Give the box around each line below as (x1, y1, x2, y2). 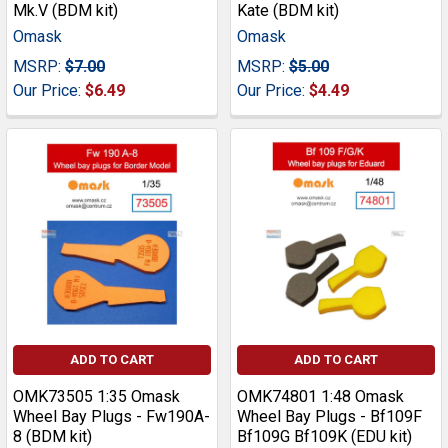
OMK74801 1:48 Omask (237, 387, 404, 407)
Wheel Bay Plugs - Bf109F (237, 407, 422, 427)
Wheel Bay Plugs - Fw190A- (13, 407, 210, 427)
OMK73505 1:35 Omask (13, 387, 180, 407)
